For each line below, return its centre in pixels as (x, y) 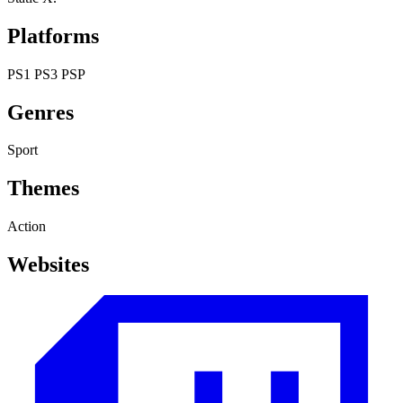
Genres (40, 112)
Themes (43, 188)
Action (27, 227)
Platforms (53, 36)
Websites (48, 265)
